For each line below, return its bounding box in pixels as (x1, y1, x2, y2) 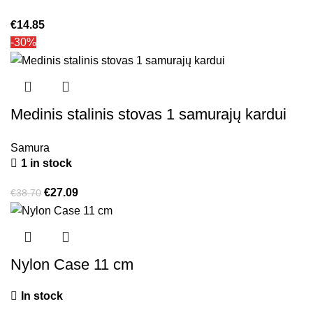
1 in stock (21, 156, 73, 169)
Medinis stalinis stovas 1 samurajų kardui (10, 105, 287, 123)
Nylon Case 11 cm (10, 256, 134, 274)
